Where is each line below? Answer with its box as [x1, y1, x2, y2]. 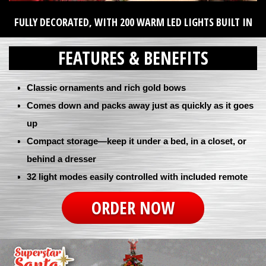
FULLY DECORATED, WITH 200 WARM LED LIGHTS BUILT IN [14, 14, 252, 29]
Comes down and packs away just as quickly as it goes [27, 100, 254, 110]
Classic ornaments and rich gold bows [27, 82, 186, 93]
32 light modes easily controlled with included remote [27, 171, 248, 182]
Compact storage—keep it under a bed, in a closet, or [27, 135, 246, 146]
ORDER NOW [91, 195, 175, 219]
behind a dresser [27, 153, 96, 164]
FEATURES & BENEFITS [58, 45, 208, 70]
